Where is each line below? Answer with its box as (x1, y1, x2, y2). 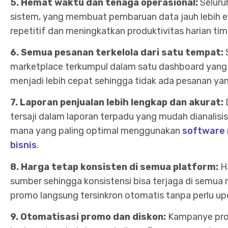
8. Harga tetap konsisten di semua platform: (10, 161, 220, 173)
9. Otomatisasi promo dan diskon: (10, 211, 168, 223)
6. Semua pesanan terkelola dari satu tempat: (10, 47, 225, 59)
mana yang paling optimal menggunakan (10, 125, 182, 137)
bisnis (10, 139, 37, 151)
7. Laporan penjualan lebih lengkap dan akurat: (10, 97, 225, 108)
